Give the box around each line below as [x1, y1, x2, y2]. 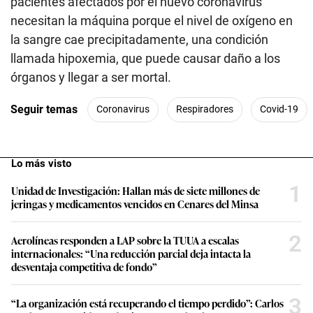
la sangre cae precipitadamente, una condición [10, 31, 268, 47]
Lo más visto [11, 156, 71, 170]
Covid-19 [260, 103, 298, 115]
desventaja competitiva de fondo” [11, 259, 157, 274]
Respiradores [176, 103, 233, 115]
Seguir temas [10, 103, 78, 117]
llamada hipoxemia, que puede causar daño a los [10, 50, 280, 66]
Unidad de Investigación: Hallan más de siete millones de [11, 182, 260, 198]
